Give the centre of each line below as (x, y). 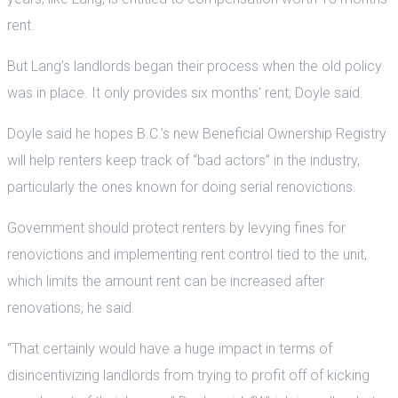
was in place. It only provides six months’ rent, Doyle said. (185, 92)
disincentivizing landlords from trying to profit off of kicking (188, 375)
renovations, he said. (71, 307)
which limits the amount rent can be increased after (166, 281)
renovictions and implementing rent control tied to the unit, (187, 254)
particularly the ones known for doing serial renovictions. (182, 187)
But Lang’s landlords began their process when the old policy (195, 66)
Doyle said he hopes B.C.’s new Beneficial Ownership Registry (197, 133)
